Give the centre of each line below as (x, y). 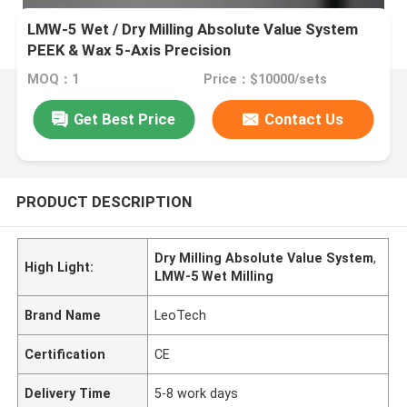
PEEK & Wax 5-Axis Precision (129, 50)
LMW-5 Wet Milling (214, 276)
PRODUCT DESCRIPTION (104, 201)
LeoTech (181, 315)
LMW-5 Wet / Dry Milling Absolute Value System (193, 30)
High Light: (60, 267)
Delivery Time (68, 393)
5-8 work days (197, 393)
